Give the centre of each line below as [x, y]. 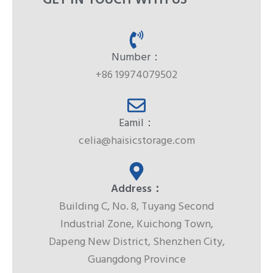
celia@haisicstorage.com [136, 141]
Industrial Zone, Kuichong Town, [136, 225]
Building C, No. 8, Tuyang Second [136, 207]
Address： [136, 190]
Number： [136, 58]
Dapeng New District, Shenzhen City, [136, 243]
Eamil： [136, 124]
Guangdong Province [136, 260]
